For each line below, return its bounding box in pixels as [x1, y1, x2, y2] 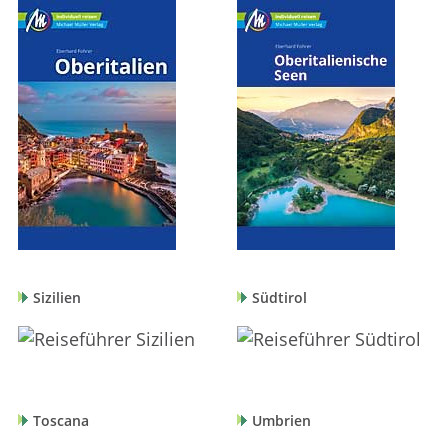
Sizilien [32, 289, 81, 308]
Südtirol [252, 289, 308, 308]
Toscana [32, 412, 89, 431]
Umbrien [252, 412, 312, 431]
